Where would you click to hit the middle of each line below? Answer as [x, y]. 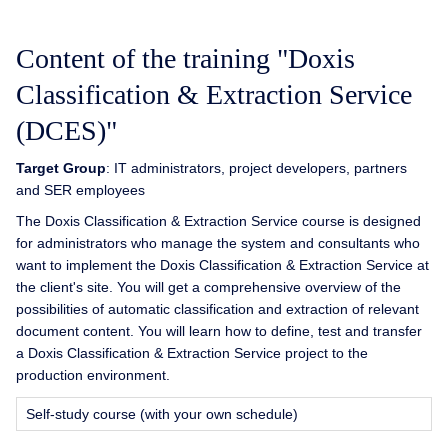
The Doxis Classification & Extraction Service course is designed [218, 220]
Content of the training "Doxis [185, 58]
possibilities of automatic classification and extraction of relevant [217, 308]
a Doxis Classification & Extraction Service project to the [192, 352]
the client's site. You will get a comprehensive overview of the [208, 286]
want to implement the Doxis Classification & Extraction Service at [222, 264]
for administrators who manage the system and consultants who [218, 242]
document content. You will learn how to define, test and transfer [219, 330]
